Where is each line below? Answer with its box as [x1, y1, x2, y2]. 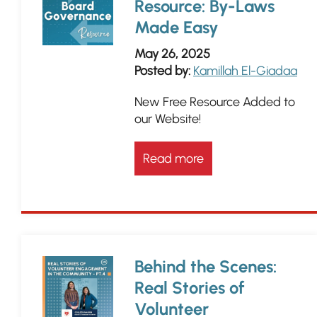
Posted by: [134, 63, 190, 79]
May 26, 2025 [134, 46, 210, 62]
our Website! [134, 111, 201, 127]
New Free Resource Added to [134, 94, 295, 110]
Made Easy [134, 17, 219, 38]
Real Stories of [134, 277, 245, 298]
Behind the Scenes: [134, 256, 277, 277]
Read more [143, 151, 204, 166]
